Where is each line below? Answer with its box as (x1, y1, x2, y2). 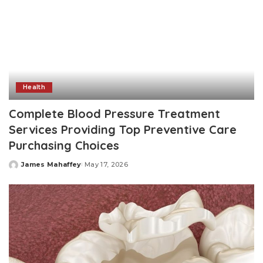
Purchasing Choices (9, 138, 119, 153)
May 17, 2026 (84, 160, 128, 169)
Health (23, 83, 46, 92)
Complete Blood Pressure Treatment (9, 106, 220, 122)
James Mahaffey (21, 160, 82, 169)
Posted (8, 164, 36, 173)
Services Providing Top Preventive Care (9, 122, 237, 137)
